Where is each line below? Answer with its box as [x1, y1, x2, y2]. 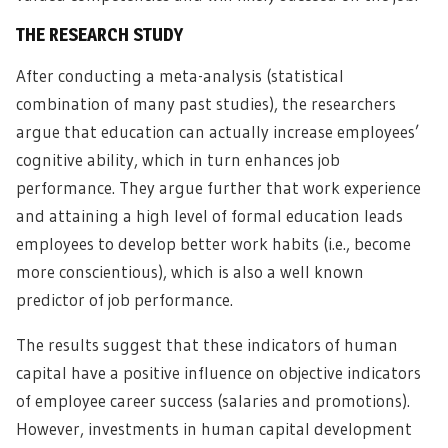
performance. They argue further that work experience [16, 177, 421, 198]
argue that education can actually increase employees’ [16, 121, 420, 142]
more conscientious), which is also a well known [16, 261, 364, 282]
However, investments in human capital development [16, 418, 412, 439]
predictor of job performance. [16, 289, 233, 310]
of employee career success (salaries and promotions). [16, 390, 410, 411]
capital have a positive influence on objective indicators [16, 362, 421, 383]
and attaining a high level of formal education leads [16, 205, 403, 226]
